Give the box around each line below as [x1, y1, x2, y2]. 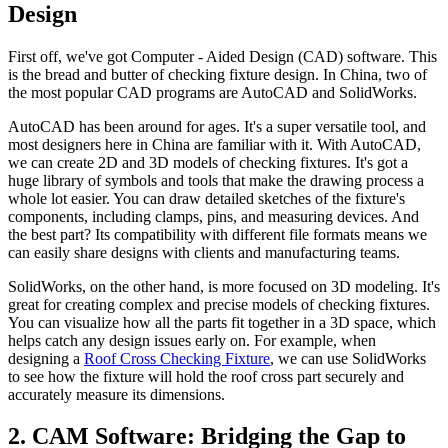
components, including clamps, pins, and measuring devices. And [8, 207, 419, 225]
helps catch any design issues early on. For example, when [8, 331, 376, 349]
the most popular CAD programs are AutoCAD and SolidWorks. [8, 83, 417, 101]
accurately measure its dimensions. [8, 385, 225, 403]
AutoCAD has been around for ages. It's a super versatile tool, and [8, 117, 426, 135]
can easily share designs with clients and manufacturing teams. [8, 243, 400, 261]
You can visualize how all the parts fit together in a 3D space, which [8, 313, 436, 331]
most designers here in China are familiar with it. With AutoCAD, [8, 135, 421, 153]
